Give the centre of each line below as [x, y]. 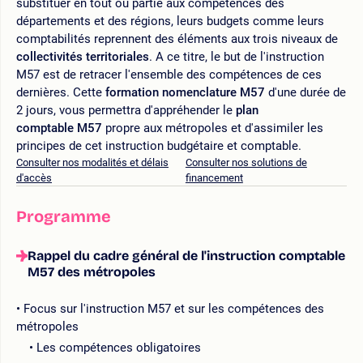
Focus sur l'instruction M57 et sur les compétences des [174, 308]
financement [214, 177]
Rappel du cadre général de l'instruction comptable [186, 255]
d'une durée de [305, 92]
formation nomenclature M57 [185, 92]
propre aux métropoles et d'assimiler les [214, 128]
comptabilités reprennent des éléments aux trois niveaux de [177, 38]
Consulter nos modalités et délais [92, 162]
